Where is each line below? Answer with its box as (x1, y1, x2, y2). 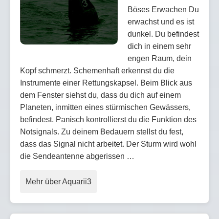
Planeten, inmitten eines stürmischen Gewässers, (20, 103, 191, 111)
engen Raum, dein (128, 54, 192, 63)
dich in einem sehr (128, 42, 191, 50)
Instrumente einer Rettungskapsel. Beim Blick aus (20, 78, 192, 87)
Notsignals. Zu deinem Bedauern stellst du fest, (20, 127, 183, 136)
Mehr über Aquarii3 (25, 177, 91, 186)
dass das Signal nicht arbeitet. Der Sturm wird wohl (20, 139, 197, 148)
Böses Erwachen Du (128, 5, 199, 14)
